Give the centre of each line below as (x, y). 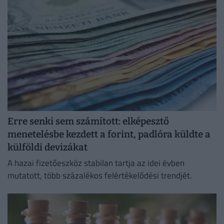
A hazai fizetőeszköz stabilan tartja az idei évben (96, 163)
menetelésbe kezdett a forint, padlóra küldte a (109, 134)
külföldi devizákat (47, 147)
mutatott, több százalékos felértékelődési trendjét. (100, 176)
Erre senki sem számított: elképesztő (88, 121)
